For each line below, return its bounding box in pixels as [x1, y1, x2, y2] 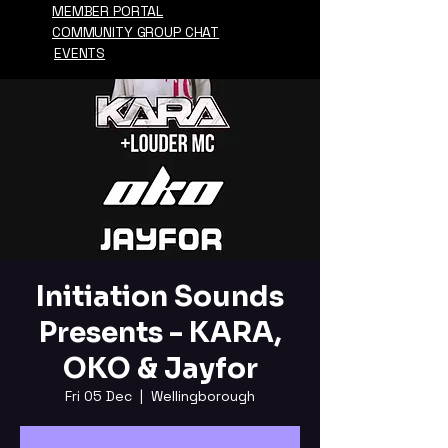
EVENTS [54, 44, 106, 62]
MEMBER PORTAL [52, 2, 164, 20]
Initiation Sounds [36, 279, 284, 314]
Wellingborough [151, 387, 255, 405]
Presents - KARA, [38, 315, 282, 350]
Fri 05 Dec [65, 387, 132, 405]
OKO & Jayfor [62, 351, 258, 386]
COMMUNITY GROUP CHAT [52, 23, 220, 41]
